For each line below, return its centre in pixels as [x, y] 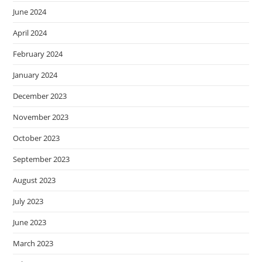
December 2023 [40, 96]
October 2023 [37, 138]
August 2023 [35, 180]
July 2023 [28, 201]
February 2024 [38, 54]
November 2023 [41, 117]
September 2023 [42, 159]
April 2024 [30, 32]
